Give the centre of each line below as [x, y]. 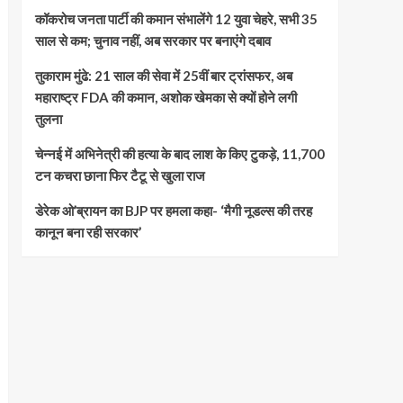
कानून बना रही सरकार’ [88, 232]
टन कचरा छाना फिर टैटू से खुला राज [120, 175]
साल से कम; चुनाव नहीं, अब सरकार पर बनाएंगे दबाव [152, 40]
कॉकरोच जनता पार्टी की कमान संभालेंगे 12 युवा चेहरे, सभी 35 [176, 18]
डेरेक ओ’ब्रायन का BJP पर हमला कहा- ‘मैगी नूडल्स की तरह [173, 210]
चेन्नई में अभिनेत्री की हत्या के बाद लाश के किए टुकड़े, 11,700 [179, 153]
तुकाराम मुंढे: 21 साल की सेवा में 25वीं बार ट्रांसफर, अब [163, 75]
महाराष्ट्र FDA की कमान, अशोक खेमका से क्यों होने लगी [166, 97]
